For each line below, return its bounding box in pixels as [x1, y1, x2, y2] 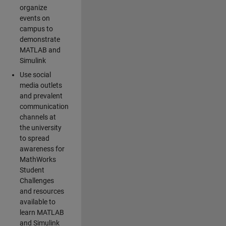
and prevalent [19, 92, 63, 100]
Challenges [19, 177, 54, 185]
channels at [19, 113, 56, 122]
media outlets [19, 81, 62, 90]
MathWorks [19, 155, 56, 164]
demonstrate [19, 35, 60, 44]
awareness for [19, 145, 65, 153]
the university [19, 124, 62, 132]
